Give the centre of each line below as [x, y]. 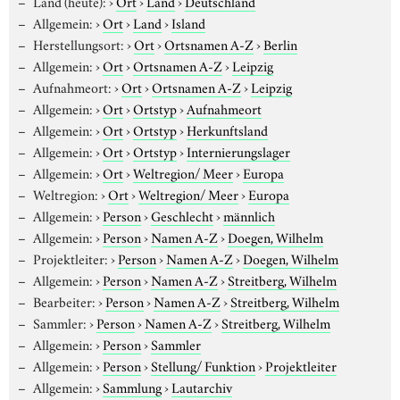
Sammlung [132, 386]
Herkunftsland [227, 129]
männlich [249, 215]
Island [188, 22]
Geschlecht [182, 215]
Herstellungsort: [78, 43]
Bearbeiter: [64, 300]
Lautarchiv [201, 386]
